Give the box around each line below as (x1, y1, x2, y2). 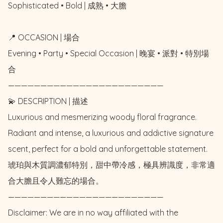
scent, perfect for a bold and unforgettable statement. (8, 143, 210, 154)
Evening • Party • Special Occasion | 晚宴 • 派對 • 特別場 (8, 48, 209, 58)
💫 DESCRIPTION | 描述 (8, 96, 88, 106)
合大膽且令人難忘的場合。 (8, 175, 104, 186)
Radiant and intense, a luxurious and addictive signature (8, 127, 214, 138)
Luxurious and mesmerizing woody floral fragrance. (8, 111, 197, 122)
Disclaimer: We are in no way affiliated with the (8, 207, 178, 218)
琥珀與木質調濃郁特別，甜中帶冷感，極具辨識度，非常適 (8, 159, 215, 170)
